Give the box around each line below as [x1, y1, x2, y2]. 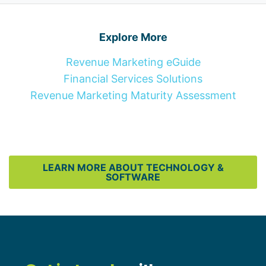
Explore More [99, 31, 167, 44]
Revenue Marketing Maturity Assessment [30, 89, 236, 102]
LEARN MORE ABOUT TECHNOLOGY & [42, 161, 224, 174]
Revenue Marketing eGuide [65, 56, 201, 69]
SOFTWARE [106, 171, 160, 183]
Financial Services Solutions [64, 72, 202, 85]
